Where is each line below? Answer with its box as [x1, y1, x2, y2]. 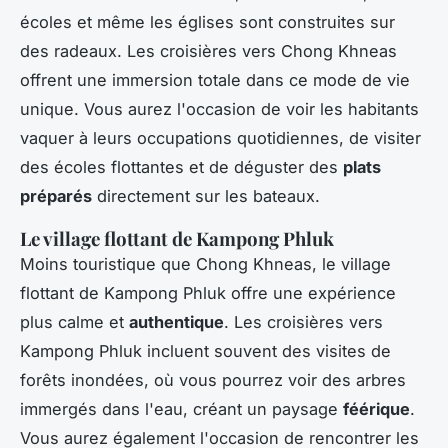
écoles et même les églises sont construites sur [20, 12, 395, 33]
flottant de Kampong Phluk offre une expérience [20, 283, 396, 304]
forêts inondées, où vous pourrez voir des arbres [20, 370, 406, 391]
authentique [129, 312, 224, 333]
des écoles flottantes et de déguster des [20, 157, 343, 178]
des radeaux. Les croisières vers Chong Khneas [20, 41, 397, 62]
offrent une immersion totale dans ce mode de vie [20, 70, 410, 91]
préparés [20, 186, 92, 207]
